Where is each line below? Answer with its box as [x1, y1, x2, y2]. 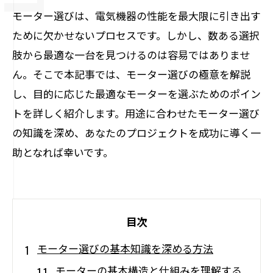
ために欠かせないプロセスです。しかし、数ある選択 [12, 27, 260, 43]
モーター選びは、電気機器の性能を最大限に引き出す [12, 8, 261, 23]
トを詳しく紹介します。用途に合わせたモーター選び [12, 105, 260, 121]
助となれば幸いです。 [12, 144, 113, 160]
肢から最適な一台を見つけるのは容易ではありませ [12, 47, 250, 62]
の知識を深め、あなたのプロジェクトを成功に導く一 [12, 125, 261, 140]
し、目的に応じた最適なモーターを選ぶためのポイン [12, 86, 261, 101]
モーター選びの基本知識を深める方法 [37, 241, 213, 256]
